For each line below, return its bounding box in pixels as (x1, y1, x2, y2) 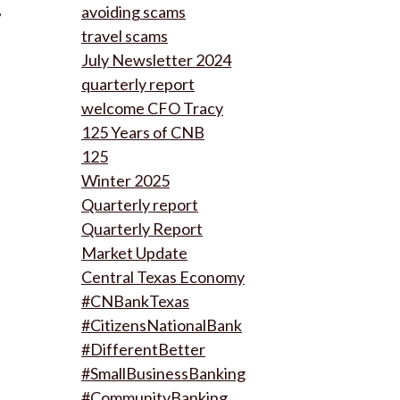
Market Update (81, 243, 187, 262)
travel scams (81, 26, 168, 46)
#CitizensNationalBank (81, 315, 242, 335)
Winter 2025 (81, 171, 170, 190)
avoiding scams (81, 2, 186, 21)
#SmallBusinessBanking (81, 363, 246, 383)
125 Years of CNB (81, 122, 204, 142)
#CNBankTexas (81, 291, 189, 311)
